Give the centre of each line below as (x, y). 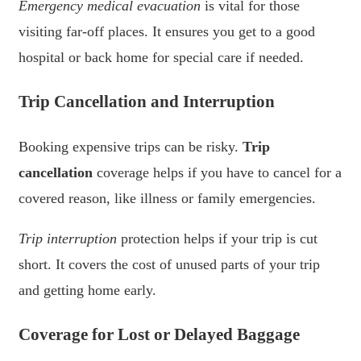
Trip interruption (68, 239)
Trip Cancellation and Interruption (147, 101)
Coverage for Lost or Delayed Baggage (159, 335)
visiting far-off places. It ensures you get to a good (167, 31)
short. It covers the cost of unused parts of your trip (169, 264)
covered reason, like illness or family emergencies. (167, 198)
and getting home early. (87, 290)
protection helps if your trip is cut (217, 239)
